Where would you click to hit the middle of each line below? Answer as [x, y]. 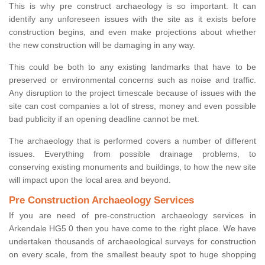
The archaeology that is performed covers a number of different [132, 141]
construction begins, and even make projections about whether [132, 32]
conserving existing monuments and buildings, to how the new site [132, 167]
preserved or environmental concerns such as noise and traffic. [132, 80]
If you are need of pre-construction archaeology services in [132, 216]
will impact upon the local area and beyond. [90, 180]
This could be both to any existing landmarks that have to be [132, 67]
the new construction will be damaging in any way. [102, 45]
